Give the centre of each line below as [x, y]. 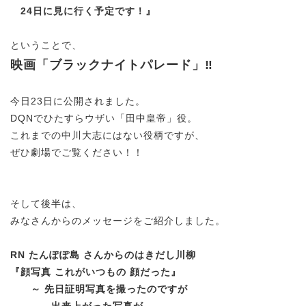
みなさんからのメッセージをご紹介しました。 [118, 220]
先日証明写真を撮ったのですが [116, 289]
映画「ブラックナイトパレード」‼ [112, 65]
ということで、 [46, 45]
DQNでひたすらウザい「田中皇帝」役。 [104, 118]
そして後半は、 [46, 203]
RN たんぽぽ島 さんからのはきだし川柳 [103, 254]
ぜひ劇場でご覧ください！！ [77, 152]
